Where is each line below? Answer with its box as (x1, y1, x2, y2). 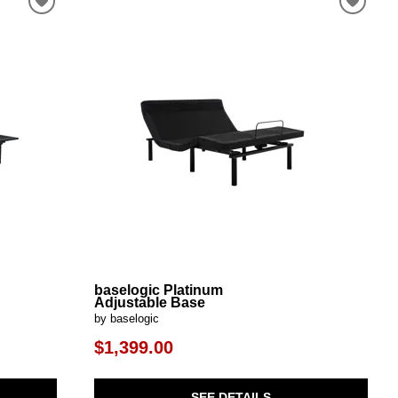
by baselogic (93, 312, 159, 326)
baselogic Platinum (93, 283, 223, 298)
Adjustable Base (93, 295, 205, 311)
